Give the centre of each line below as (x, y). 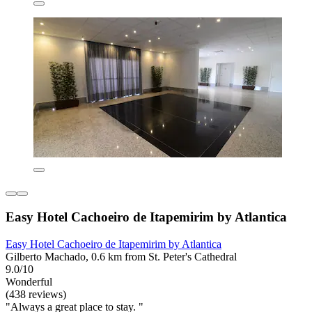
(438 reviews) (36, 294)
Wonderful (29, 281)
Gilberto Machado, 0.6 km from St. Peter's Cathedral (121, 256)
